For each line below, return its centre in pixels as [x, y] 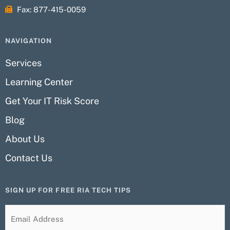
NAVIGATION [29, 41]
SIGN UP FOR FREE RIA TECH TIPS [68, 190]
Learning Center [39, 82]
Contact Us [29, 158]
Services [23, 63]
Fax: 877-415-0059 [51, 9]
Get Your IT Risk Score [52, 101]
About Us [25, 139]
